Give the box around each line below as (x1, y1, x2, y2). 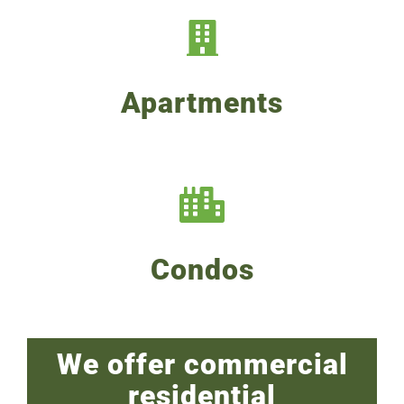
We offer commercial (56, 347, 348, 382)
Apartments (121, 86, 283, 121)
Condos (150, 252, 254, 288)
